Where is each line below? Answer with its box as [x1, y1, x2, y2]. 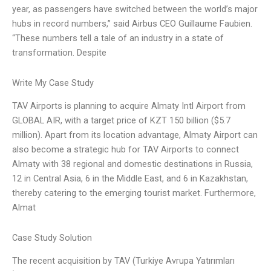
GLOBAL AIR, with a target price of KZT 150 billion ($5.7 [12, 115, 230, 126]
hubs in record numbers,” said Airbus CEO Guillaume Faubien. [12, 18, 252, 30]
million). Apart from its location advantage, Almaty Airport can [12, 129, 258, 141]
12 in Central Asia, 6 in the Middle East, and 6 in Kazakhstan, [12, 173, 248, 184]
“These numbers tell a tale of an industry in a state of [12, 33, 224, 44]
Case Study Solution [12, 232, 92, 243]
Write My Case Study [12, 77, 94, 88]
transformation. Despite [12, 47, 106, 59]
